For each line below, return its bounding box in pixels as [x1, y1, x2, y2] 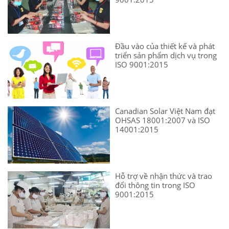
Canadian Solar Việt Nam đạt [115, 106, 215, 117]
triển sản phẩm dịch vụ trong [115, 50, 217, 61]
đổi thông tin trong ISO [115, 180, 195, 191]
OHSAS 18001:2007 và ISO [115, 115, 210, 126]
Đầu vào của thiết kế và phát [115, 41, 215, 52]
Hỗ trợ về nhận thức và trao [115, 171, 212, 181]
